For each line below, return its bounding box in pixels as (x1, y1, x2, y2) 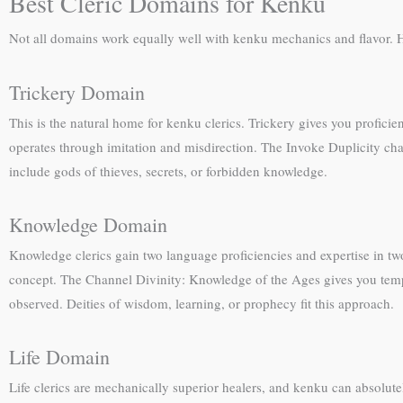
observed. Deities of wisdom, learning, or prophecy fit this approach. (9, 293, 394, 312)
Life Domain (9, 344, 110, 370)
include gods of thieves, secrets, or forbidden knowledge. (9, 161, 327, 180)
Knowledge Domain (9, 210, 167, 237)
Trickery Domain (9, 78, 145, 105)
